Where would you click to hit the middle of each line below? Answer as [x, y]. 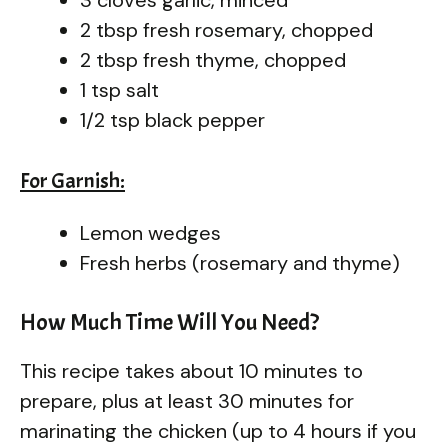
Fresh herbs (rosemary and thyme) [240, 262]
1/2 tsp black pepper [172, 119]
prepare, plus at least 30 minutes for [187, 400]
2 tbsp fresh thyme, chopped [213, 59]
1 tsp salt [119, 89]
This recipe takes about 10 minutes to [191, 370]
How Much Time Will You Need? [169, 321]
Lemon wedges [150, 232]
